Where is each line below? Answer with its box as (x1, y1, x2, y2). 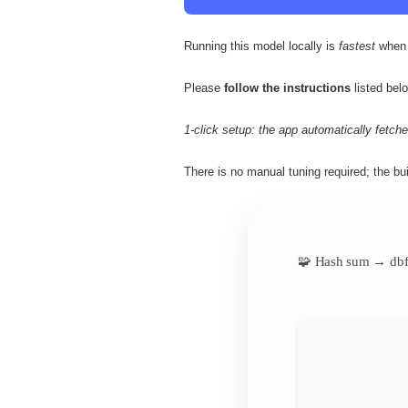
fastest (339, 38, 375, 53)
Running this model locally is (184, 38, 339, 53)
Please (184, 80, 224, 95)
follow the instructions (224, 80, 351, 95)
